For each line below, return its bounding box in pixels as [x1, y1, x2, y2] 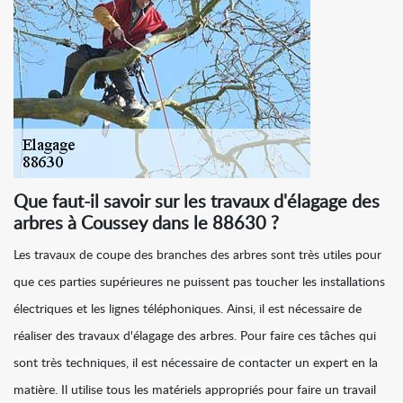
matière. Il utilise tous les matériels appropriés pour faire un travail [13, 384, 376, 398]
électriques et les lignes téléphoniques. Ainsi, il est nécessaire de [13, 303, 362, 317]
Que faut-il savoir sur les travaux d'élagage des [13, 193, 380, 212]
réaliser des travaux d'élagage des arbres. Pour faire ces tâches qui [13, 330, 376, 344]
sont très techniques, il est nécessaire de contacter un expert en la [13, 357, 378, 371]
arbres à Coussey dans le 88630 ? [13, 215, 279, 234]
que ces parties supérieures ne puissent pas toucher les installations [13, 276, 385, 290]
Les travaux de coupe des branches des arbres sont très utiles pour [13, 249, 381, 263]
